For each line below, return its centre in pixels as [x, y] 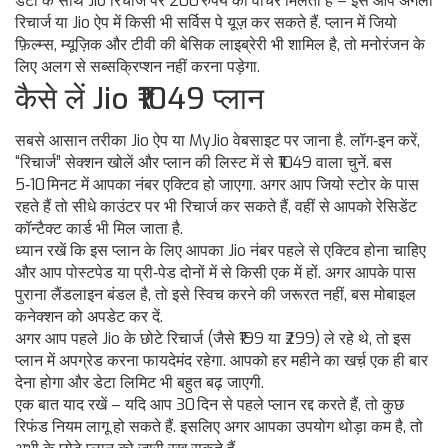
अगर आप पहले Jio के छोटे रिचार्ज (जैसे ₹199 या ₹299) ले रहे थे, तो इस [213, 339]
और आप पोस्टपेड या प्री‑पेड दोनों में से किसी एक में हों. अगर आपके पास [215, 273]
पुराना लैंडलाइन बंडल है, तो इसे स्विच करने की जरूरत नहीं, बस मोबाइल [215, 295]
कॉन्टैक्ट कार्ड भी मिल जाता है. [99, 229]
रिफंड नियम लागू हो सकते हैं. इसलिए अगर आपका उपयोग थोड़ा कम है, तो [219, 427]
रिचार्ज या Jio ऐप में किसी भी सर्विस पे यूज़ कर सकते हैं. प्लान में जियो [206, 23]
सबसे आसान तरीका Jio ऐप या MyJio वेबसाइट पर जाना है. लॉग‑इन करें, [217, 141]
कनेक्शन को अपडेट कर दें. [89, 317]
